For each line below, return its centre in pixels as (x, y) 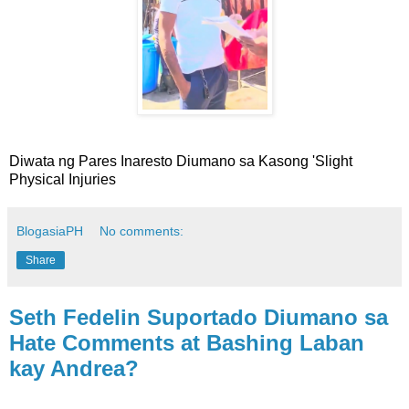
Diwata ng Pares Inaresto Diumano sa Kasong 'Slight (181, 162)
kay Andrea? (74, 369)
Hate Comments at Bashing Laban (187, 343)
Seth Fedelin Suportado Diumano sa (199, 318)
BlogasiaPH (50, 231)
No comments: (142, 231)
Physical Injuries (63, 180)
